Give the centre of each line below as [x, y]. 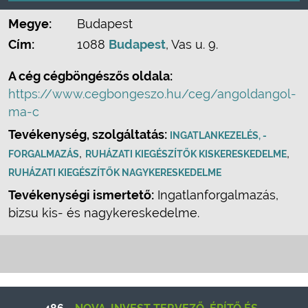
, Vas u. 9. [192, 44]
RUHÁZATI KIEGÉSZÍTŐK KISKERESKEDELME [186, 154]
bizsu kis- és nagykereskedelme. [104, 213]
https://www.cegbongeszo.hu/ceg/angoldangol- [152, 94]
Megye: [30, 24]
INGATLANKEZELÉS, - [218, 135]
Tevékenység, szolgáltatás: [89, 134]
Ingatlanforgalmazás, [216, 195]
